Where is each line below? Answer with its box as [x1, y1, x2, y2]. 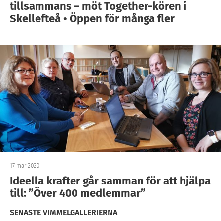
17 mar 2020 [10, 162, 39, 169]
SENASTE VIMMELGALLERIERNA [10, 208, 117, 217]
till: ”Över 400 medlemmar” [10, 186, 146, 200]
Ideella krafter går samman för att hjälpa [10, 174, 211, 187]
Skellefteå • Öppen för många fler [10, 12, 175, 25]
